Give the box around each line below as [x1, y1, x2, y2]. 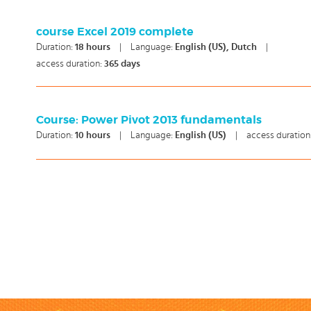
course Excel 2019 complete [36, 25, 194, 39]
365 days [104, 59, 140, 69]
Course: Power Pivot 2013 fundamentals [36, 113, 262, 127]
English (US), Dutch [175, 42, 259, 52]
